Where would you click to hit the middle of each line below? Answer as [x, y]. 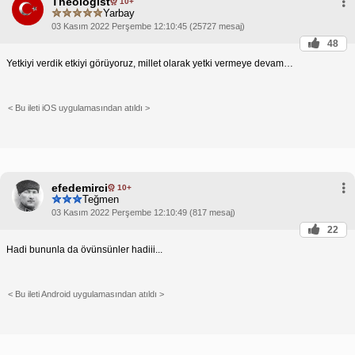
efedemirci [80, 187]
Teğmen [101, 200]
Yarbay [119, 13]
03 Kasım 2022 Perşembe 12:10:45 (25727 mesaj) [148, 26]
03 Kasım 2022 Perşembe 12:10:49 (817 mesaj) [143, 212]
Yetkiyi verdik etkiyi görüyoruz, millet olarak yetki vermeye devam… [150, 63]
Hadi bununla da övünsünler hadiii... [84, 249]
